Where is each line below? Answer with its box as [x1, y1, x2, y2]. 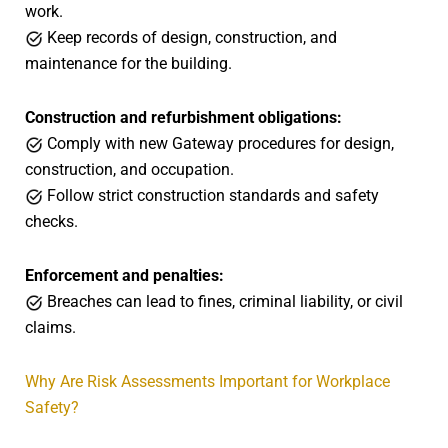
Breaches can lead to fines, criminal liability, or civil [43, 291, 403, 311]
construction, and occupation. [25, 159, 234, 179]
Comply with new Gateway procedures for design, [43, 133, 394, 153]
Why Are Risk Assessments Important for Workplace [25, 371, 390, 391]
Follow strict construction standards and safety [43, 185, 379, 205]
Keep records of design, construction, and [43, 27, 337, 47]
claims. [25, 317, 76, 337]
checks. [25, 211, 78, 231]
